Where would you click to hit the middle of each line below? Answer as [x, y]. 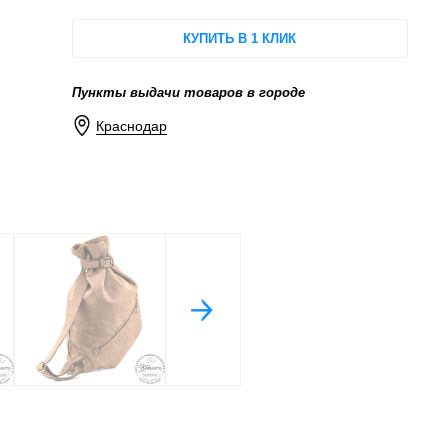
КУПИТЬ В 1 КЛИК [240, 38]
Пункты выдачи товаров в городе [188, 92]
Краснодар [132, 126]
